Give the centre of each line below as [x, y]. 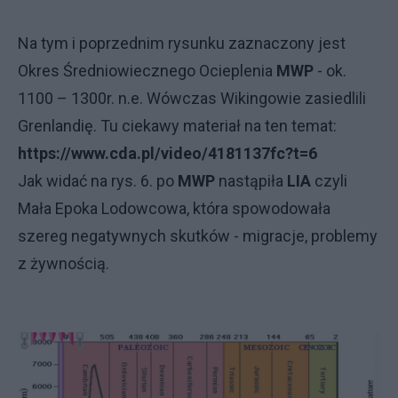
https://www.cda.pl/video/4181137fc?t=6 [167, 153]
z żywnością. [64, 263]
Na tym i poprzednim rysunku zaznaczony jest [182, 43]
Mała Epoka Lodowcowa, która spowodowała [174, 208]
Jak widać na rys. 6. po [98, 180]
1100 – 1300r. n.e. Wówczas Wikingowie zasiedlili [192, 98]
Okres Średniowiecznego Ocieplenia [147, 70]
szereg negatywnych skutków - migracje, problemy [198, 235]
